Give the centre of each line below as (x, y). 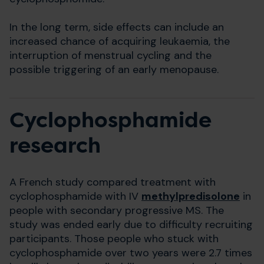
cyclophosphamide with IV (75, 196)
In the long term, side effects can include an (117, 27)
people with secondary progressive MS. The (117, 210)
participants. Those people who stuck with (114, 239)
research (55, 146)
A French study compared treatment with (113, 182)
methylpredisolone (191, 196)
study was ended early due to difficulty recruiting (131, 225)
